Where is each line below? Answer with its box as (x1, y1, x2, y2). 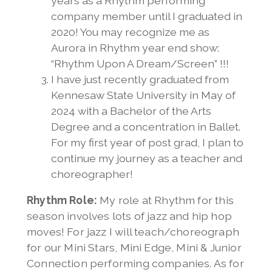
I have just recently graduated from (50, 72, 229, 86)
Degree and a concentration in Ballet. (50, 120, 240, 133)
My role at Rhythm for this (97, 194, 234, 207)
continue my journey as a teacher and (50, 151, 242, 165)
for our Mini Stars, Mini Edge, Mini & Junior (26, 241, 242, 254)
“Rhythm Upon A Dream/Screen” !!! (50, 56, 229, 70)
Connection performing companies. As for (26, 257, 244, 270)
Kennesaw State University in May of (50, 88, 236, 101)
